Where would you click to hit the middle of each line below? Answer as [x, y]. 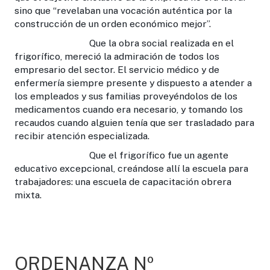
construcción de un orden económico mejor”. [113, 24]
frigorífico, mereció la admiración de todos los [117, 56]
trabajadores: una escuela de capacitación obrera [123, 181]
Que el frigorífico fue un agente [121, 155]
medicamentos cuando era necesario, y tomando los [129, 109]
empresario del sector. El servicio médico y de [117, 69]
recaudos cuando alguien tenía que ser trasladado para [134, 122]
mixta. [28, 195]
